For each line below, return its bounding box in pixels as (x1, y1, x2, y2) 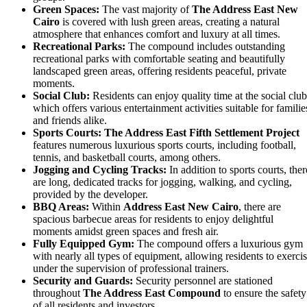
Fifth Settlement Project (186, 126, 299, 138)
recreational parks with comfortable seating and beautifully (33, 52, 285, 64)
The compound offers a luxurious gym (134, 237, 303, 249)
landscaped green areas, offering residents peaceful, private (33, 64, 286, 77)
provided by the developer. (33, 188, 148, 200)
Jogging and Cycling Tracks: (33, 163, 167, 175)
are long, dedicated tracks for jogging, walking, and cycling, (33, 175, 292, 188)
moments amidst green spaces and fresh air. (33, 225, 219, 237)
